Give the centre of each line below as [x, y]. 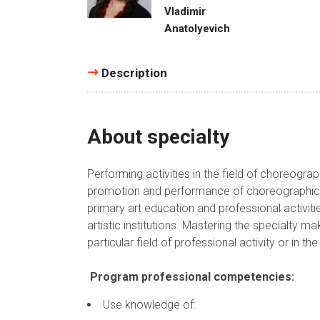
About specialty [158, 136]
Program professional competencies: [192, 276]
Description [134, 72]
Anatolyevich [197, 28]
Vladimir [185, 11]
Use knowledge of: [149, 304]
